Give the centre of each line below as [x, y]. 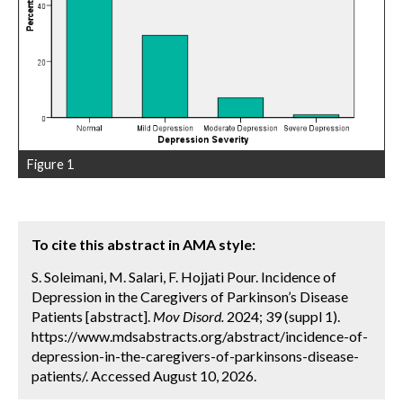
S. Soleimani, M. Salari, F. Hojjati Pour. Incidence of [184, 276]
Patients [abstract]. [92, 316]
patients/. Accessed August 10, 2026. [144, 375]
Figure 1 [50, 164]
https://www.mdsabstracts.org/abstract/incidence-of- [200, 336]
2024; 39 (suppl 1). [282, 316]
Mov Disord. [188, 316]
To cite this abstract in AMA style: [143, 244]
